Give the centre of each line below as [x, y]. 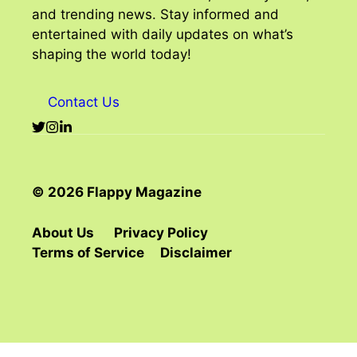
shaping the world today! [112, 54]
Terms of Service [88, 252]
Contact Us [84, 102]
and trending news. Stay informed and [155, 14]
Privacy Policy [161, 232]
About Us [63, 232]
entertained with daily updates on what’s [163, 34]
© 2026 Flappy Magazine [117, 192]
